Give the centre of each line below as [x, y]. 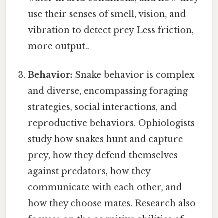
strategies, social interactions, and [102, 107]
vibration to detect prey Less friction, [111, 30]
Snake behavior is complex [134, 75]
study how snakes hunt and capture [106, 139]
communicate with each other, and [105, 188]
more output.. [59, 46]
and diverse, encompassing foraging [108, 91]
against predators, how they [89, 172]
